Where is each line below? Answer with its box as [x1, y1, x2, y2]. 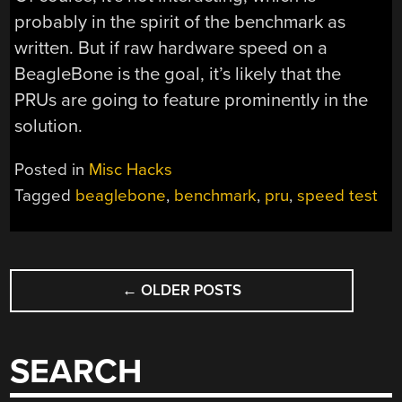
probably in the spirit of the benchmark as [14, 10, 346, 33]
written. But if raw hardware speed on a [14, 36, 328, 59]
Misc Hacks [89, 159, 173, 179]
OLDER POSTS [137, 281, 242, 301]
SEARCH [10, 351, 143, 392]
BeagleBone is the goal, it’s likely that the [14, 62, 342, 85]
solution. [14, 114, 83, 137]
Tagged [14, 185, 76, 205]
